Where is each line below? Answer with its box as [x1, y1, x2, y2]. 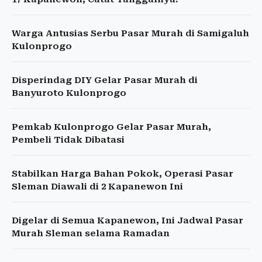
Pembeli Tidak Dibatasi [12, 135, 125, 145]
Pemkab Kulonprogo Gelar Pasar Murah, [12, 122, 211, 132]
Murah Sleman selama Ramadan [12, 228, 170, 239]
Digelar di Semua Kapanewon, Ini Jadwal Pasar [12, 215, 243, 226]
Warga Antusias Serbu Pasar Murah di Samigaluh [12, 28, 249, 39]
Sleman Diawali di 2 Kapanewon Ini [12, 181, 183, 192]
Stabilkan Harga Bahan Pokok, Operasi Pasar [12, 168, 233, 179]
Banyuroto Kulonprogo [12, 88, 126, 98]
